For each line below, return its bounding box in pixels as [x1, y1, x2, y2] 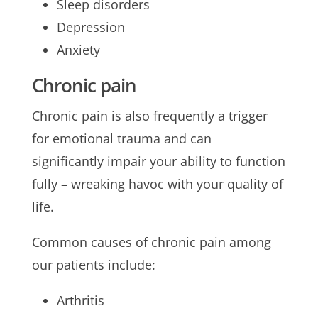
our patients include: [31, 256, 155, 273]
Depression [56, 18, 125, 35]
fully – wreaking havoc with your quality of [31, 175, 283, 192]
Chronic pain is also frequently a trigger [31, 106, 268, 124]
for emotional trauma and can [31, 129, 212, 147]
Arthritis [56, 291, 104, 309]
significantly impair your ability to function [31, 152, 285, 170]
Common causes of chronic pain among [31, 233, 271, 251]
